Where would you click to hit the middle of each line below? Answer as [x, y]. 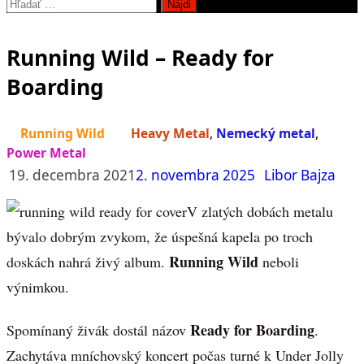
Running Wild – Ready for [140, 57]
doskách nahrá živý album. [88, 262]
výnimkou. [38, 287]
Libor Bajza [300, 175]
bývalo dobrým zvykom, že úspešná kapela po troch [160, 237]
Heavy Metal [170, 134]
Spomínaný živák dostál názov [98, 330]
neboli [279, 262]
